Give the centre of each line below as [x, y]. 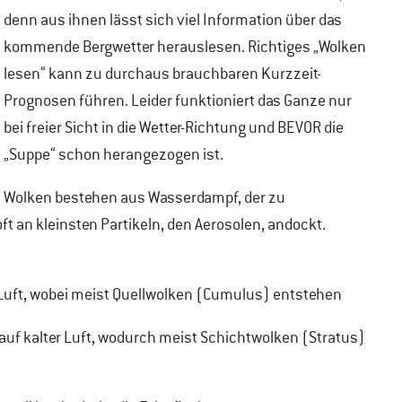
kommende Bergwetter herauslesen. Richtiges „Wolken [185, 47]
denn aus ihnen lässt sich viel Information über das [173, 20]
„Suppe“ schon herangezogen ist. [114, 154]
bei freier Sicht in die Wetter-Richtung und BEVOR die [174, 127]
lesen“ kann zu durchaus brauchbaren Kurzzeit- [162, 74]
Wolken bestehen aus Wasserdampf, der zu [144, 197]
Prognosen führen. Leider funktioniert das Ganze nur [178, 100]
